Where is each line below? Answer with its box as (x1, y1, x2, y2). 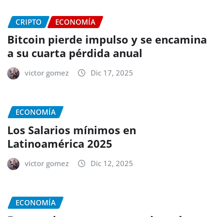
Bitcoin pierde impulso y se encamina (7, 32, 207, 47)
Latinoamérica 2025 (7, 136, 112, 151)
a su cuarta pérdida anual (7, 46, 142, 61)
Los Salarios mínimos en (7, 122, 136, 137)
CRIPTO (15, 16, 42, 27)
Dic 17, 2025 (91, 68, 133, 78)
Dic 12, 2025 (91, 158, 133, 168)
